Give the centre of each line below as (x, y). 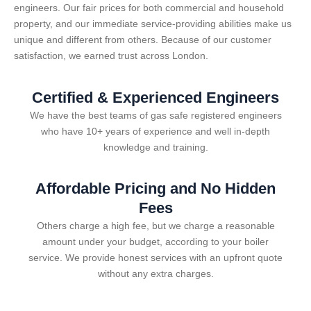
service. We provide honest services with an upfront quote (155, 258)
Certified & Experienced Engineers (155, 97)
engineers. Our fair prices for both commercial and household (149, 8)
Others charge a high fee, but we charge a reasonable (155, 226)
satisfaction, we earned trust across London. (111, 56)
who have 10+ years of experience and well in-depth (155, 131)
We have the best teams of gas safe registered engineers (155, 115)
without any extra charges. (155, 274)
